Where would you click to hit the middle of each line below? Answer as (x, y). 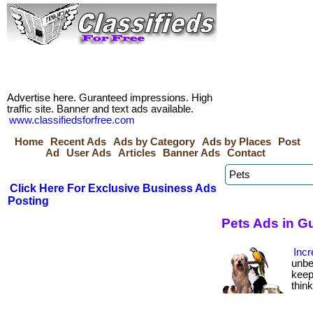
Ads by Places (236, 142)
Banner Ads (191, 153)
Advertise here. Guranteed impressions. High (110, 98)
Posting (28, 201)
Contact (246, 153)
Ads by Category (154, 142)
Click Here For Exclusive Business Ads (113, 188)
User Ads (89, 153)
